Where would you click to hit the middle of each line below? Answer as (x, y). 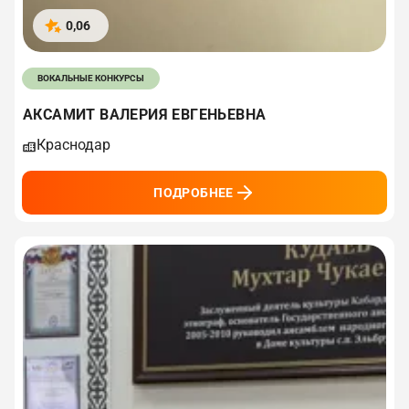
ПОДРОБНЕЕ (194, 193)
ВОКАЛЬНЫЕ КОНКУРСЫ (91, 79)
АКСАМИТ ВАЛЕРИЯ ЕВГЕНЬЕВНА (145, 115)
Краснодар (73, 145)
